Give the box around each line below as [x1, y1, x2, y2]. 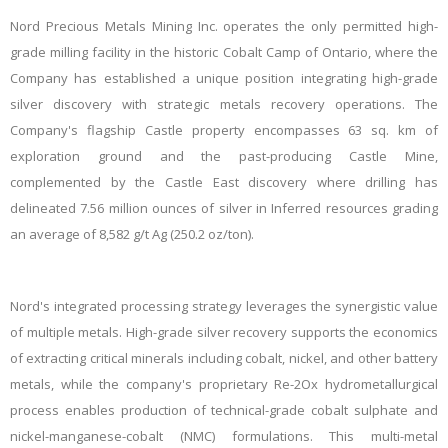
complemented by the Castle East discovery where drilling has [10, 173, 438, 191]
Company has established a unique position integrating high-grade [10, 69, 438, 87]
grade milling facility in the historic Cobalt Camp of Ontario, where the [10, 43, 438, 61]
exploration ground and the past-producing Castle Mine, [10, 147, 438, 165]
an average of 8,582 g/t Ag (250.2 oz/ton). [10, 225, 254, 243]
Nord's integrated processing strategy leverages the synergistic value [10, 297, 438, 315]
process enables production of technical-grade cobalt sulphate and [10, 401, 438, 419]
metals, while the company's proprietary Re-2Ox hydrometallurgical [10, 375, 438, 393]
